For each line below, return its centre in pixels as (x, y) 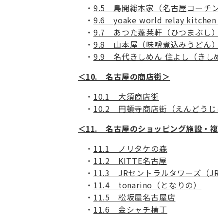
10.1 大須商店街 (126, 97)
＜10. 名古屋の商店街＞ (124, 77)
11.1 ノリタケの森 (130, 149)
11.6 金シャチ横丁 (130, 209)
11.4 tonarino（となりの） (147, 185)
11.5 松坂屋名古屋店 (134, 197)
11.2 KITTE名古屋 (130, 161)
